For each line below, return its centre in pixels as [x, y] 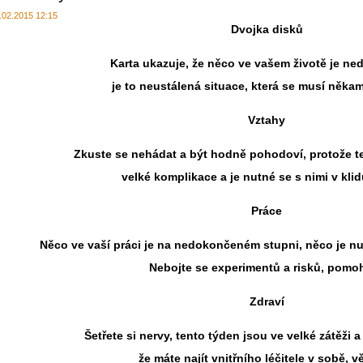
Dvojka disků [267, 29]
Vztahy [267, 120]
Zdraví [267, 301]
